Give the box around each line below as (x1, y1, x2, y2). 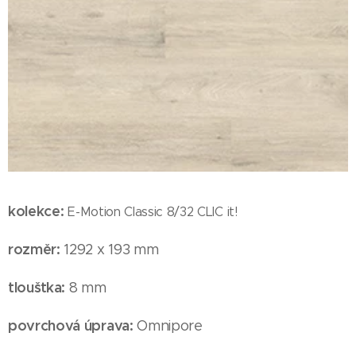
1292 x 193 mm (60, 240, 162, 258)
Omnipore (137, 316, 203, 335)
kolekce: (8, 201, 64, 220)
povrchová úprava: (8, 315, 137, 335)
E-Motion (68, 203, 121, 219)
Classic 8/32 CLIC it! (124, 203, 238, 219)
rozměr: (8, 239, 60, 258)
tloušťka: (8, 277, 66, 296)
